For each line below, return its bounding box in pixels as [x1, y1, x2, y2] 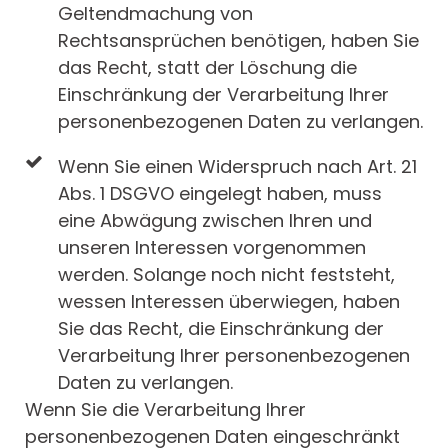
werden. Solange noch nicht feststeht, [58, 262, 395, 288]
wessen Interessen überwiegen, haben [58, 289, 400, 315]
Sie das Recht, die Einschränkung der [58, 316, 384, 342]
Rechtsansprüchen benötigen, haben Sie [58, 28, 419, 54]
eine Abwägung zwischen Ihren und [58, 208, 372, 234]
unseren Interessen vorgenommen [58, 235, 366, 261]
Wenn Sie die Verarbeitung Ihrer [25, 397, 306, 423]
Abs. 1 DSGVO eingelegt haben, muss [58, 181, 382, 207]
